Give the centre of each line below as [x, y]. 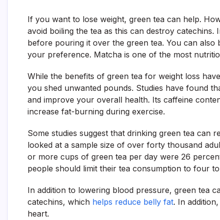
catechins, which [60, 202]
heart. [38, 214]
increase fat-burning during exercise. [96, 111]
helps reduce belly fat [133, 202]
